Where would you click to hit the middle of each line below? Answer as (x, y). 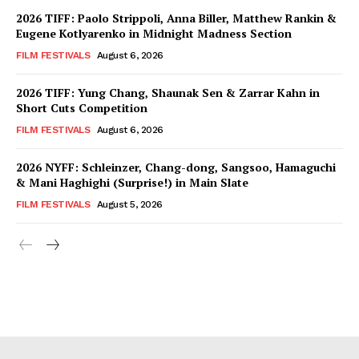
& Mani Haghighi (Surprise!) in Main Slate (132, 183)
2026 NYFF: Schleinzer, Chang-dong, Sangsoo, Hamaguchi (176, 167)
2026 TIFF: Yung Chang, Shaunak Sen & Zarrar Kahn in (168, 93)
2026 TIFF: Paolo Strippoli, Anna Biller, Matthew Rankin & (176, 18)
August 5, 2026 (129, 205)
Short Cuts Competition (82, 108)
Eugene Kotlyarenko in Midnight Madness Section (154, 34)
